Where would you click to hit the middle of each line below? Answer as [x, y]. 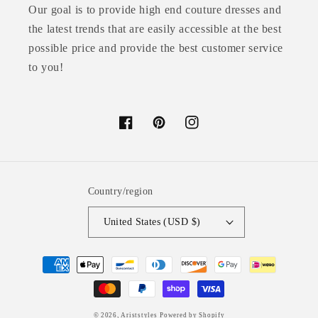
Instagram [208, 130]
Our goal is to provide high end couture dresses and [155, 9]
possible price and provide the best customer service [156, 48]
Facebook [142, 130]
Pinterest [172, 130]
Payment [46, 258]
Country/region [120, 191]
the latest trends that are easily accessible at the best [155, 28]
